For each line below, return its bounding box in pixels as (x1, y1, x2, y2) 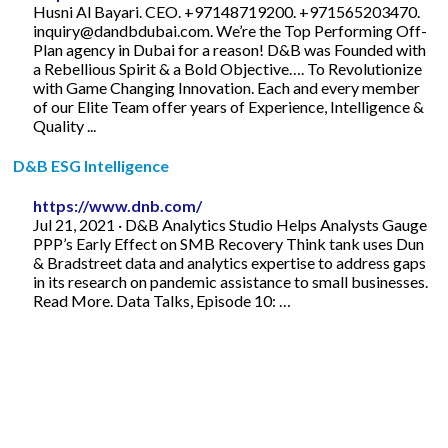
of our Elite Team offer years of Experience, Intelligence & (33, 96, 425, 116)
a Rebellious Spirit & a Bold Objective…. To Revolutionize (33, 58, 423, 78)
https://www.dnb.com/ (33, 195, 203, 215)
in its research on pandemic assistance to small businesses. (33, 271, 429, 291)
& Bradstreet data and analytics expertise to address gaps (33, 252, 427, 272)
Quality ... (33, 115, 97, 135)
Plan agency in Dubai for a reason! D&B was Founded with (33, 39, 427, 59)
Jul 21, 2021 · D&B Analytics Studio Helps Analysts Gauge (33, 214, 428, 234)
